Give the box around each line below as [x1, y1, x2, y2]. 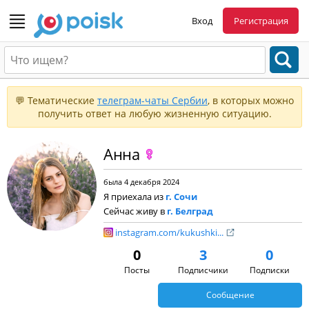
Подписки [249, 264, 290, 276]
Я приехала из [103, 190, 166, 203]
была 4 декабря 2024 [103, 177, 179, 187]
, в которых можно [208, 94, 294, 107]
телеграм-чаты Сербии [97, 94, 208, 107]
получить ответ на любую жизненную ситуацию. [37, 107, 272, 120]
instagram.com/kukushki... [115, 226, 226, 239]
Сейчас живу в [103, 205, 167, 217]
